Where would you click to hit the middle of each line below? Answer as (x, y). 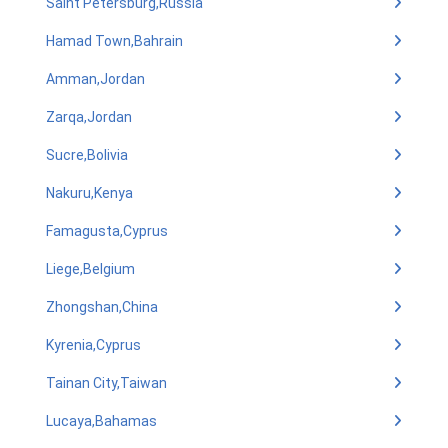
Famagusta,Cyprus (107, 231)
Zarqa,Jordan (89, 117)
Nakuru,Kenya (89, 193)
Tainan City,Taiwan (106, 383)
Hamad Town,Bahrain (114, 41)
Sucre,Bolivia (87, 155)
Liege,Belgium (90, 269)
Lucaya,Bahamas (101, 421)
